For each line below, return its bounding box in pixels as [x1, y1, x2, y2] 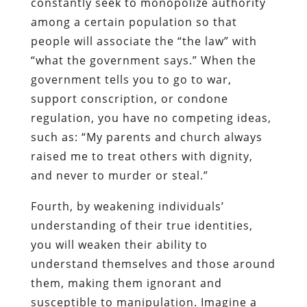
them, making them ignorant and [30, 275, 222, 291]
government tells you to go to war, [30, 71, 232, 87]
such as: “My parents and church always [30, 129, 262, 145]
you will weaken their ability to [30, 236, 208, 252]
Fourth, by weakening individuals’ [30, 198, 224, 214]
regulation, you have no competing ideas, [30, 110, 271, 125]
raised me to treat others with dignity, [30, 148, 253, 164]
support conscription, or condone [30, 90, 228, 106]
